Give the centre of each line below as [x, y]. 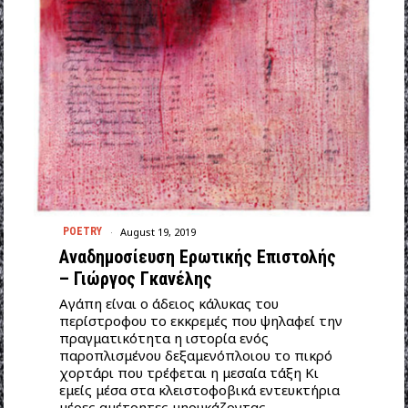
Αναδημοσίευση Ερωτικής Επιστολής [197, 257]
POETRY [82, 232]
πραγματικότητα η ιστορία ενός [163, 338]
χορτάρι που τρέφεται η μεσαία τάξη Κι [189, 373]
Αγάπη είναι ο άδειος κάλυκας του [168, 304]
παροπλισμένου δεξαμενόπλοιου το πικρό [195, 356]
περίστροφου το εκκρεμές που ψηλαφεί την [200, 321]
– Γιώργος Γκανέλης [135, 279]
